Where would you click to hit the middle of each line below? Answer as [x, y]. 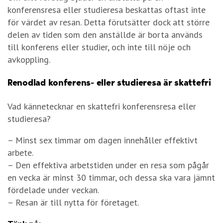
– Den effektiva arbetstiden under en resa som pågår [108, 165]
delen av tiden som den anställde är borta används [105, 35]
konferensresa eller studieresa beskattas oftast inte [107, 10]
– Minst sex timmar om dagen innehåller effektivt [103, 140]
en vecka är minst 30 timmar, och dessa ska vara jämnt [111, 178]
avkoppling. [29, 60]
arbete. [20, 153]
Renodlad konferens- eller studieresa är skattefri [109, 83]
